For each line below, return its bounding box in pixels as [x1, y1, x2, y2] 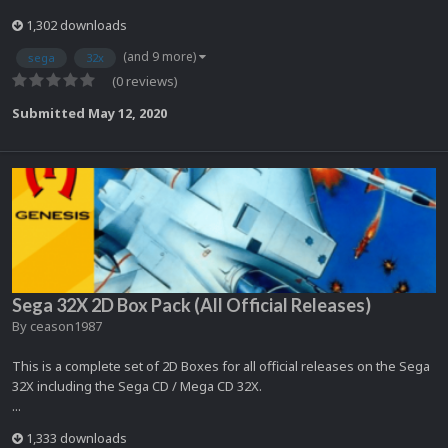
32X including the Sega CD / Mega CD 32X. [12, 376, 262, 395]
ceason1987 [30, 316, 102, 335]
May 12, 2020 [88, 103, 167, 122]
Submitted [12, 103, 88, 122]
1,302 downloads [23, 15, 127, 34]
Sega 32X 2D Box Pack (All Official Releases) [12, 293, 371, 316]
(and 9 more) [123, 47, 199, 65]
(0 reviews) [112, 71, 178, 90]
